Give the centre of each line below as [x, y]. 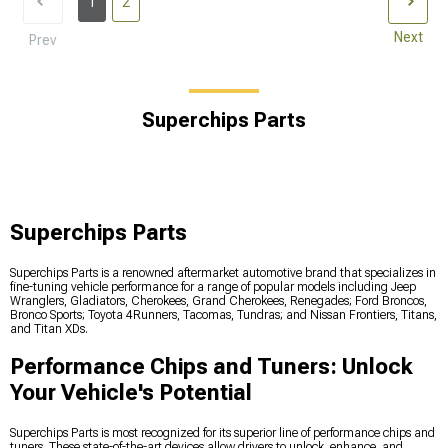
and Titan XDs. [49, 329]
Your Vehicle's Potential [131, 393]
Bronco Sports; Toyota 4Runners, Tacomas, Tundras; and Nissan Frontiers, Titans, [223, 315]
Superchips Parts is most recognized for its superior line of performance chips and [222, 433]
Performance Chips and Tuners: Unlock [211, 367]
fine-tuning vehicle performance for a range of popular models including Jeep [213, 287]
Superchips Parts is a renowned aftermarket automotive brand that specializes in [223, 273]
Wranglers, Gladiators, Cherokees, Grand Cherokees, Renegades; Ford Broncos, [218, 301]
